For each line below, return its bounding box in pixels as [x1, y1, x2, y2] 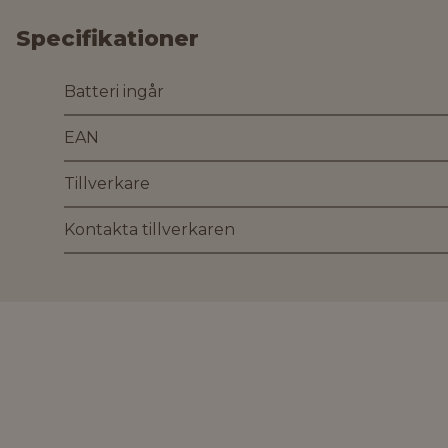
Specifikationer [16, 24, 199, 52]
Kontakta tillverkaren [64, 220, 235, 239]
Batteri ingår [64, 82, 164, 101]
